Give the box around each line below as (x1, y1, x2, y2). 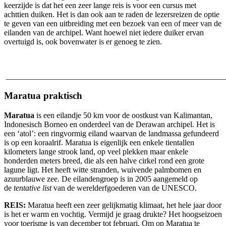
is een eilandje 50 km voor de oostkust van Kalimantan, (34, 110, 212, 120)
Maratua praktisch (4, 90, 82, 101)
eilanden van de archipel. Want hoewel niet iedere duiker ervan (4, 28, 204, 37)
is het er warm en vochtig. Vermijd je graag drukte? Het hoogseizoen (4, 209, 222, 218)
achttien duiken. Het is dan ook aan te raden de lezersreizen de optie (4, 10, 219, 19)
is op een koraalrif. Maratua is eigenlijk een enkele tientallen (4, 138, 194, 147)
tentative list (14, 183, 51, 192)
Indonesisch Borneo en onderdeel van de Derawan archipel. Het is (4, 120, 215, 129)
